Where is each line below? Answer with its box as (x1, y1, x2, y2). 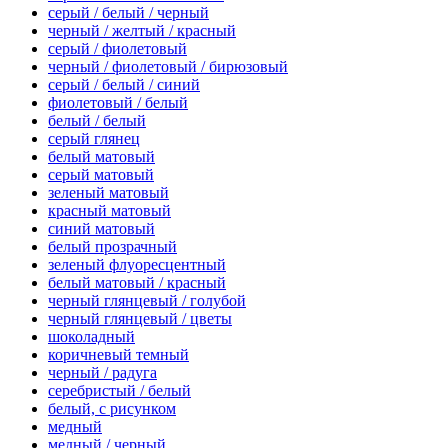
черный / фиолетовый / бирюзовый (48, 58, 288, 76)
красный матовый (48, 202, 171, 220)
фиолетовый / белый (48, 94, 188, 112)
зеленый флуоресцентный (48, 256, 226, 274)
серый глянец (48, 130, 140, 148)
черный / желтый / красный (48, 22, 236, 40)
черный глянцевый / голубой (48, 292, 246, 310)
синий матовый (48, 220, 155, 238)
